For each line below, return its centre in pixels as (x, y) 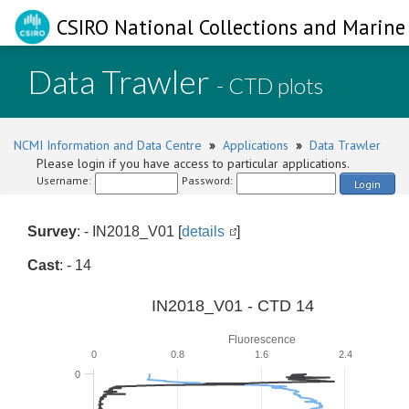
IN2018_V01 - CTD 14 (233, 306)
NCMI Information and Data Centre (108, 145)
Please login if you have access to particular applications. (193, 163)
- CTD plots (270, 85)
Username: (64, 180)
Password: (207, 180)
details (203, 231)
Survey (52, 231)
